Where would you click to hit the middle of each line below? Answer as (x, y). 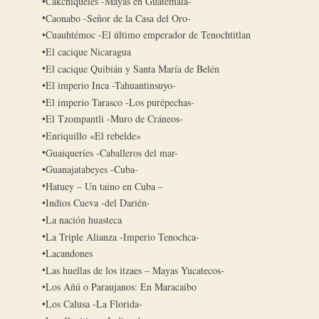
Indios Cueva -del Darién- (98, 203)
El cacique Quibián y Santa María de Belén (133, 68)
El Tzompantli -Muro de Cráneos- (115, 119)
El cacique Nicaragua (89, 52)
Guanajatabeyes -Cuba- (92, 169)
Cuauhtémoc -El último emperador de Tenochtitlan (148, 35)
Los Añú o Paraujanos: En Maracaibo (121, 287)
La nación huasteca (84, 219)
